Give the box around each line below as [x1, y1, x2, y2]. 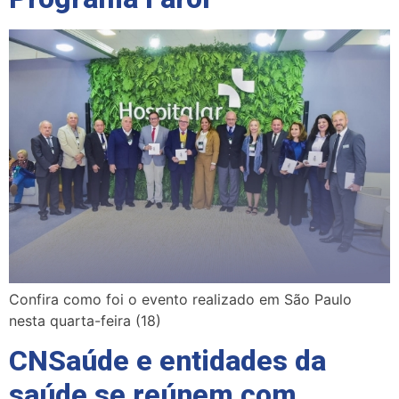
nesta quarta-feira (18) [9, 311, 161, 330]
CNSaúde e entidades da [9, 344, 326, 379]
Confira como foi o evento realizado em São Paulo [9, 289, 352, 308]
